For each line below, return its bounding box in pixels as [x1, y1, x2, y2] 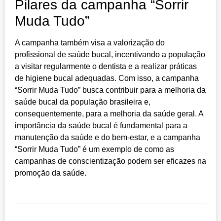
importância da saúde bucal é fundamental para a [15, 121, 187, 130]
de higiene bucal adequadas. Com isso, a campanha [15, 74, 199, 83]
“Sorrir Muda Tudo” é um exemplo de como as [15, 145, 174, 154]
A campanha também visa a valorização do [15, 38, 165, 47]
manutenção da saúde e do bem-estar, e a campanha [15, 133, 200, 142]
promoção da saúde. [15, 169, 86, 178]
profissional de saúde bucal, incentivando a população [15, 50, 205, 59]
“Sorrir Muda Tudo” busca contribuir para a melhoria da [15, 86, 206, 95]
